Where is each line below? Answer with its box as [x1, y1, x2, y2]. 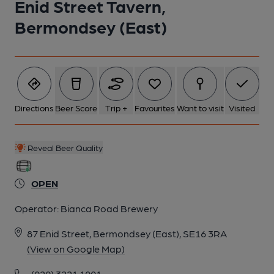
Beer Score [55, 103, 98, 113]
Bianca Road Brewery [61, 202, 158, 214]
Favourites [135, 103, 176, 113]
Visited [229, 103, 256, 113]
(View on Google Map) [27, 243, 125, 254]
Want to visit [176, 103, 224, 113]
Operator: [15, 202, 61, 214]
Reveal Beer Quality [25, 143, 103, 152]
